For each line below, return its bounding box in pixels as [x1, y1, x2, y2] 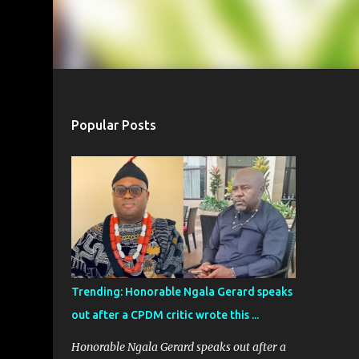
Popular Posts [71, 118, 156, 132]
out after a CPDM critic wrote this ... [71, 309, 259, 321]
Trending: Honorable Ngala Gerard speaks [71, 285, 292, 298]
